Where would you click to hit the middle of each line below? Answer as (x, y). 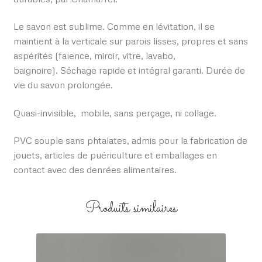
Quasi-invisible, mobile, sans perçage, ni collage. (115, 113)
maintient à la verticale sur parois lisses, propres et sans (130, 41)
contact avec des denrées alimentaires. (95, 170)
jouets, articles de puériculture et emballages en (115, 155)
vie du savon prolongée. (63, 85)
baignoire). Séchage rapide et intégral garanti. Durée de (129, 70)
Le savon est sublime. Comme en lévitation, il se (114, 27)
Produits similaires (131, 209)
